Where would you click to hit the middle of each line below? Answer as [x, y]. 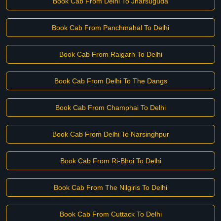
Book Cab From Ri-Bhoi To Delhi [110, 161]
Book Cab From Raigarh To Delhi [110, 54]
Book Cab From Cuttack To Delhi [110, 214]
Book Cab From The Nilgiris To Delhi [110, 187]
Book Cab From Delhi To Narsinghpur [110, 134]
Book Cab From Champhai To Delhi [110, 108]
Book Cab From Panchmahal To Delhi [110, 28]
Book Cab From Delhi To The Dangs [110, 81]
